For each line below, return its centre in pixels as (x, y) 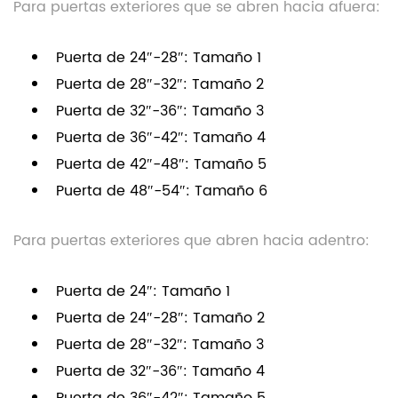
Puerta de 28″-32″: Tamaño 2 (160, 85)
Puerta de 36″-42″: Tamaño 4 (161, 138)
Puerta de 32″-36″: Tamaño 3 (160, 111)
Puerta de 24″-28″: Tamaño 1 (159, 58)
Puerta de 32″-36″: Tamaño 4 (160, 372)
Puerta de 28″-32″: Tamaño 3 (160, 345)
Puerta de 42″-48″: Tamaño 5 (161, 165)
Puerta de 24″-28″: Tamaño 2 (160, 318)
